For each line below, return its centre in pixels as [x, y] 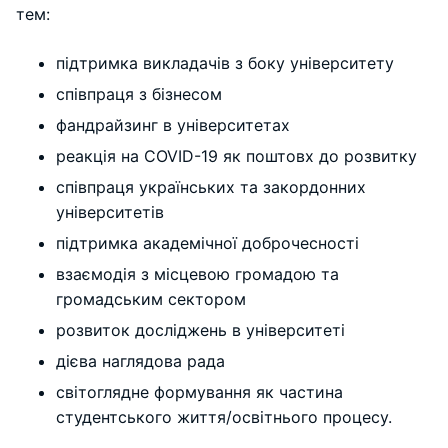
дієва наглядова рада [140, 360]
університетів [110, 211]
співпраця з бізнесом [139, 93]
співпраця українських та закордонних [211, 186]
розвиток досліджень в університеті [200, 329]
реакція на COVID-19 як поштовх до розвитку [236, 155]
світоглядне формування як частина [199, 391]
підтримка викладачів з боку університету [225, 62]
